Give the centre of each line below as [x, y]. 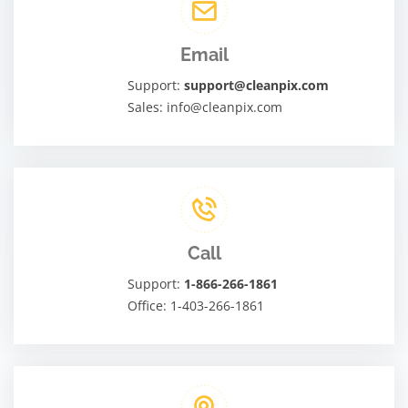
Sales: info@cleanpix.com [205, 107]
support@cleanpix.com [257, 85]
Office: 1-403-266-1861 [196, 305]
